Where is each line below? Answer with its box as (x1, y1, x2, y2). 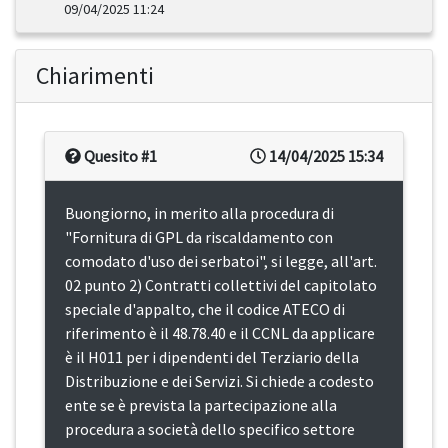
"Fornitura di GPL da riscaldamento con (65, 227, 333, 248)
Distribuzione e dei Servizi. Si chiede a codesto (65, 371, 374, 392)
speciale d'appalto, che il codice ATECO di (65, 299, 345, 320)
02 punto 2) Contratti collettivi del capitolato (65, 275, 377, 296)
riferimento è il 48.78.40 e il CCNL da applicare (65, 323, 375, 344)
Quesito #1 (81, 146, 157, 167)
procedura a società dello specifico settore (65, 419, 355, 440)
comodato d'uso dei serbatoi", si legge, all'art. (65, 251, 377, 272)
